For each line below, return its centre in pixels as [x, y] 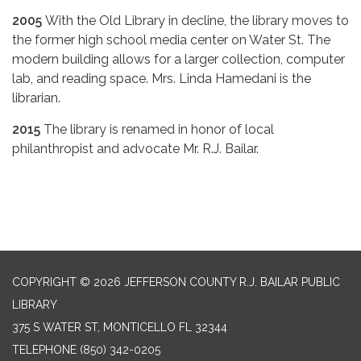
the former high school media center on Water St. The [171, 40]
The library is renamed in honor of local [159, 130]
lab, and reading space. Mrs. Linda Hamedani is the [162, 79]
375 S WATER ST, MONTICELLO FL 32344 [120, 328]
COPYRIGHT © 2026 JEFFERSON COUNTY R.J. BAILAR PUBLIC [176, 282]
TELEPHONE [44, 350]
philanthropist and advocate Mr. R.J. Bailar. [135, 149]
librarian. [36, 98]
